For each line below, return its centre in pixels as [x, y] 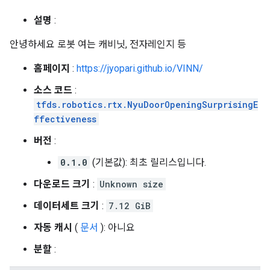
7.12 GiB [130, 206]
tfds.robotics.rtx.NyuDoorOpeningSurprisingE [147, 105]
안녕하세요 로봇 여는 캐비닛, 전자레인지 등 [98, 44]
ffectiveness [65, 119]
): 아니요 [117, 228]
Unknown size [131, 184]
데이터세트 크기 [67, 206]
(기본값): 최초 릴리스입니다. [148, 162]
